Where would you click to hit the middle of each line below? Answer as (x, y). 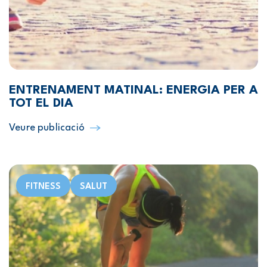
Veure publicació (47, 128)
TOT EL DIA (41, 104)
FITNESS (43, 187)
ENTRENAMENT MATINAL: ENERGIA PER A (133, 91)
